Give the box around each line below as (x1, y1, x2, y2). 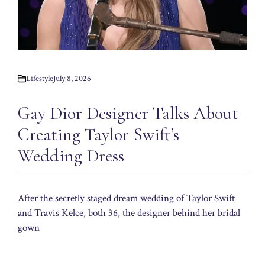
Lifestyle (26, 73, 53, 84)
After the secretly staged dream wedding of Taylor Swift (18, 191, 235, 205)
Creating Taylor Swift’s (18, 123, 179, 146)
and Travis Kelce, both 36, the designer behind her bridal (18, 206, 240, 219)
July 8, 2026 (53, 73, 91, 84)
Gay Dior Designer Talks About (18, 102, 238, 124)
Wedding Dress (18, 144, 124, 167)
